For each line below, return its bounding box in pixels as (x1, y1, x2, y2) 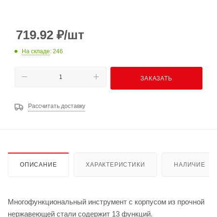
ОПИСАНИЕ (20, 161, 57, 169)
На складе (22, 47, 50, 55)
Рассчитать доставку (28, 102, 85, 109)
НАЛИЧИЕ (174, 161, 205, 169)
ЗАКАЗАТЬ (140, 75, 172, 82)
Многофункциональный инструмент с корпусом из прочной (8, 198, 204, 206)
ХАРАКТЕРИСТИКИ (86, 161, 145, 169)
